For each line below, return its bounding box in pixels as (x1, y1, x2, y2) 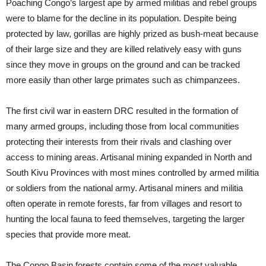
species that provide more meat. (6, 229, 131, 239)
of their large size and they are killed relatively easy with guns (6, 44, 242, 54)
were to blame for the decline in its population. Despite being (6, 13, 236, 23)
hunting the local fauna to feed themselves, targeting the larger (6, 214, 245, 224)
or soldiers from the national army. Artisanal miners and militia (6, 183, 243, 193)
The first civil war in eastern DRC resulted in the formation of (6, 106, 238, 116)
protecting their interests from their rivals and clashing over (6, 137, 232, 147)
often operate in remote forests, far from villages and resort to (6, 198, 242, 208)
